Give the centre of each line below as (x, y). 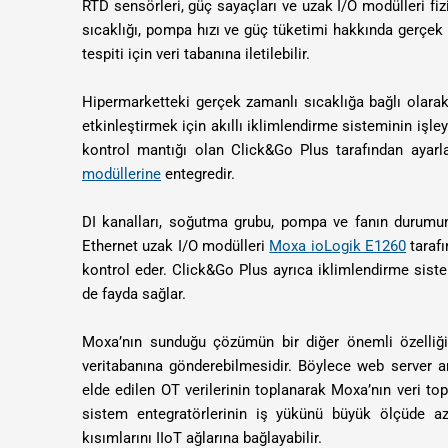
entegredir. (200, 174)
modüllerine (121, 174)
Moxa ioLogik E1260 (338, 246)
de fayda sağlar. (134, 294)
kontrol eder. (127, 270)
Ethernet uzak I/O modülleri (176, 246)
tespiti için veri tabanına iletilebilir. (198, 54)
